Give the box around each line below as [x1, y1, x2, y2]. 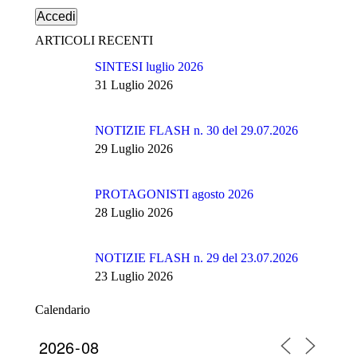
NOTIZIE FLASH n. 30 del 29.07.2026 [95, 124, 298, 138]
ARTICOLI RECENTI [35, 33, 153, 48]
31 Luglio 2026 [95, 78, 173, 92]
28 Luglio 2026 [95, 206, 173, 220]
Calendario [35, 303, 90, 317]
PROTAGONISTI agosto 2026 [95, 187, 253, 202]
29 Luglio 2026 [95, 142, 173, 156]
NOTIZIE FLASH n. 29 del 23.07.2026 [95, 251, 298, 265]
